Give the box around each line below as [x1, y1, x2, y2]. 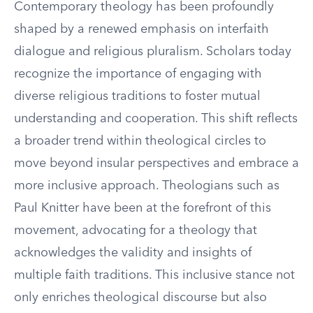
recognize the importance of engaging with [14, 68, 262, 80]
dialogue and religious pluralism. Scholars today [14, 45, 291, 58]
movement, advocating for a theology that [14, 224, 257, 237]
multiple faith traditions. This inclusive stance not [14, 269, 295, 282]
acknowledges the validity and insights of [14, 247, 252, 259]
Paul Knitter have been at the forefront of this [14, 202, 271, 214]
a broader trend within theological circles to [14, 135, 266, 147]
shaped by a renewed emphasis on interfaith [14, 23, 269, 36]
